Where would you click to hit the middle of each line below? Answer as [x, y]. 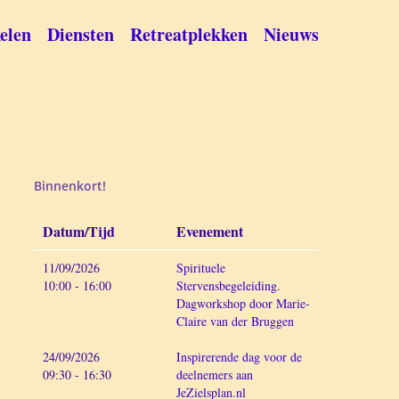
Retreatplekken [189, 34]
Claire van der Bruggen [235, 321]
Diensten [81, 34]
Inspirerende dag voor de [239, 357]
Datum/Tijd [78, 231]
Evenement [209, 231]
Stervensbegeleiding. [228, 285]
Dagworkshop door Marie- [243, 303]
